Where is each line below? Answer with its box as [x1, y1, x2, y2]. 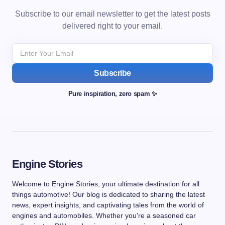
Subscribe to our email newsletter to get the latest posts [15, 10, 210, 18]
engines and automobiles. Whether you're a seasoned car [12, 211, 196, 219]
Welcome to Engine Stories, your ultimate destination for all [12, 180, 199, 188]
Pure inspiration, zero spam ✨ [68, 90, 157, 97]
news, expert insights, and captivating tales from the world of [12, 201, 204, 209]
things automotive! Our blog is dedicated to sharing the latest [12, 190, 205, 198]
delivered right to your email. [62, 22, 163, 30]
